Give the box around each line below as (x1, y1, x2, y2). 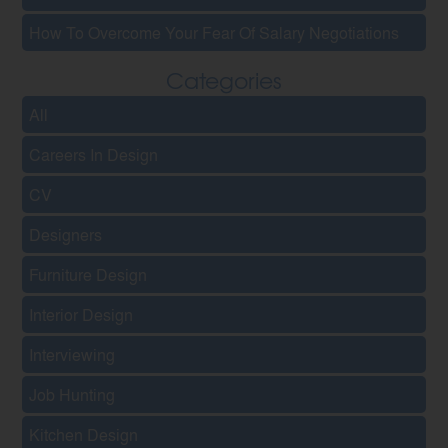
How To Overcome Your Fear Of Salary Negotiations (29, 20, 400, 44)
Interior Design (29, 302, 134, 326)
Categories (166, 63, 282, 96)
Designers (29, 222, 103, 246)
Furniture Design (29, 262, 148, 286)
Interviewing (29, 342, 116, 366)
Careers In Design (29, 142, 159, 166)
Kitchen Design (29, 422, 139, 446)
